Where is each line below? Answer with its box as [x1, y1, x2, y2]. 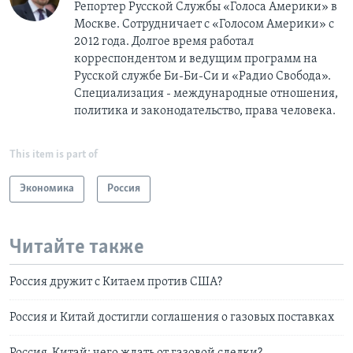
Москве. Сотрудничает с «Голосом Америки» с [74, 17, 334, 31]
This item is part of [9, 148, 98, 161]
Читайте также [9, 236, 144, 258]
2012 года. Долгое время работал [74, 35, 254, 48]
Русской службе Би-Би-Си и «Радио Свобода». [74, 69, 331, 83]
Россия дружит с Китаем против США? [9, 276, 222, 289]
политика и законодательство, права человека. [74, 104, 336, 117]
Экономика [20, 182, 74, 195]
